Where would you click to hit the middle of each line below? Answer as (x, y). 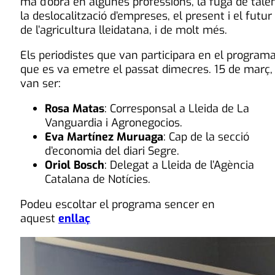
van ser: (41, 84)
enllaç (74, 219)
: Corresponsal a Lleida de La (177, 109)
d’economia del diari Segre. (112, 151)
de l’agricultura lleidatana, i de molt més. (124, 30)
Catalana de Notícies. (98, 180)
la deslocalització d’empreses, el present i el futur (146, 16)
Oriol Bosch (75, 165)
